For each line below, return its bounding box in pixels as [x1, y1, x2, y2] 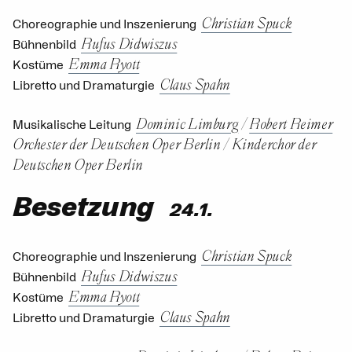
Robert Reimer [249, 113, 333, 132]
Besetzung [13, 189, 154, 225]
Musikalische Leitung [13, 116, 131, 133]
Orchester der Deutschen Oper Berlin [13, 134, 221, 152]
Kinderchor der [231, 134, 317, 152]
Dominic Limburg [136, 113, 239, 132]
